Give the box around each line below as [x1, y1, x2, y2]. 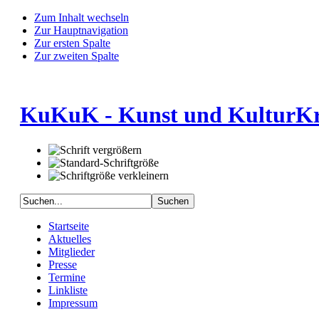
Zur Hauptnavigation [34, 24, 128, 36]
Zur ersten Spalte [34, 37, 110, 49]
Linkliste [48, 283, 88, 296]
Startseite [48, 219, 89, 232]
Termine [48, 271, 85, 283]
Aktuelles [48, 232, 91, 245]
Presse [48, 258, 77, 271]
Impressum [48, 296, 98, 309]
